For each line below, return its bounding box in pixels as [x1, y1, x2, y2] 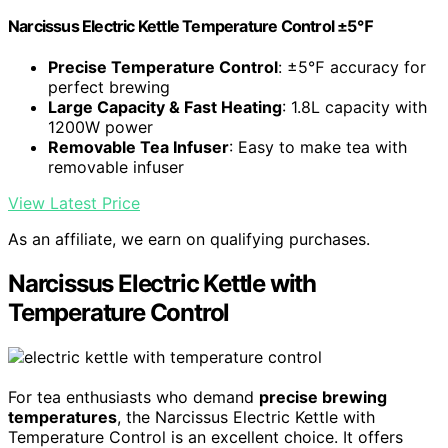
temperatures [8, 407, 117, 428]
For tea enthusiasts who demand [8, 387, 259, 408]
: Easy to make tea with [229, 137, 407, 158]
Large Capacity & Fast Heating [48, 97, 282, 118]
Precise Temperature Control [48, 57, 278, 78]
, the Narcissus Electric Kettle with [117, 407, 375, 428]
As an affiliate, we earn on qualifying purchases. [8, 229, 370, 250]
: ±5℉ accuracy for [278, 57, 426, 78]
